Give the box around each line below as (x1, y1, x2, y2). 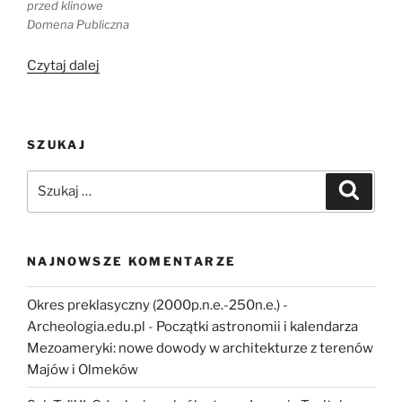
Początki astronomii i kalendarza (156, 318, 358, 335)
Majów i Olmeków (27, 361, 138, 378)
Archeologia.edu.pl (27, 318, 145, 335)
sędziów (99, 77, 151, 94)
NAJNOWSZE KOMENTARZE (27, 253, 237, 268)
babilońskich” (99, 99, 184, 116)
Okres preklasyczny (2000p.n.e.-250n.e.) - (27, 296, 288, 313)
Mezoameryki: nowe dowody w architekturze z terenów (27, 339, 373, 356)
